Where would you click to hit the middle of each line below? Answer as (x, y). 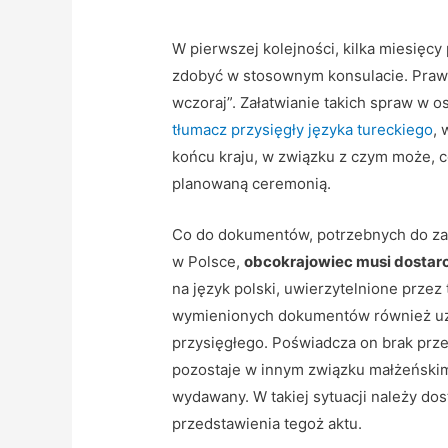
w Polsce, (208, 262)
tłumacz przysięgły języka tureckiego (303, 130)
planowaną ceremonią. (252, 184)
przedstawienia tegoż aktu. (267, 424)
